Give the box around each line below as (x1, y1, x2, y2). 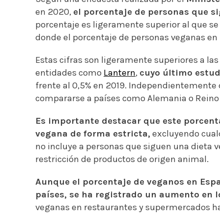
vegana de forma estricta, (35, 128, 150, 139)
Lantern (104, 67, 136, 78)
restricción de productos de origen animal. (35, 153, 209, 165)
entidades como (35, 67, 104, 78)
